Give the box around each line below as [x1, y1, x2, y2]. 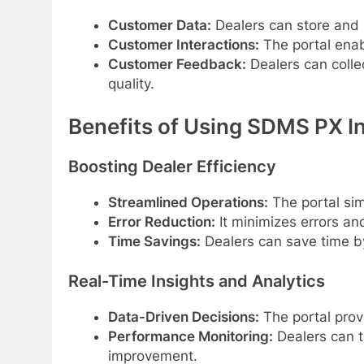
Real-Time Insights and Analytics [68, 271, 325, 292]
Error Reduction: [107, 213, 215, 230]
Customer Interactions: [107, 36, 259, 53]
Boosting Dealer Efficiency [68, 156, 276, 176]
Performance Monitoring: [107, 327, 273, 344]
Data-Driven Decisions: [107, 308, 259, 325]
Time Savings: [107, 232, 201, 249]
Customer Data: [107, 16, 211, 33]
